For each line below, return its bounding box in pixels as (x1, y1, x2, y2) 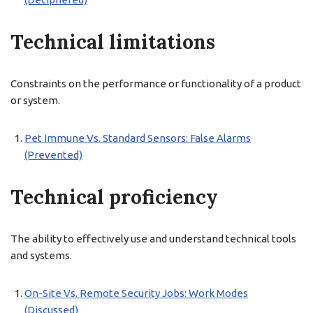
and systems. (10, 249, 72, 261)
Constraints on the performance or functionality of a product (10, 78, 301, 89)
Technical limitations (10, 29, 215, 54)
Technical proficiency (10, 184, 218, 210)
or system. (10, 94, 60, 106)
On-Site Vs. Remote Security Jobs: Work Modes (24, 287, 248, 299)
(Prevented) (24, 149, 82, 161)
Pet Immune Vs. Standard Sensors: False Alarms (24, 132, 251, 144)
